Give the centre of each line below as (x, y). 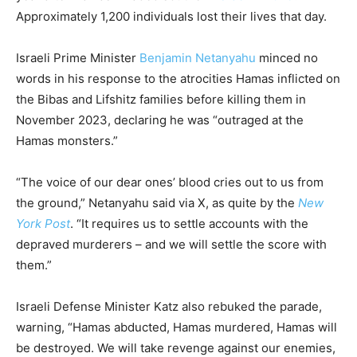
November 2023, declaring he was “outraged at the (160, 120)
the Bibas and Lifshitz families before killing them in (161, 100)
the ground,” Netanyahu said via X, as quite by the (157, 203)
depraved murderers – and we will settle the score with (171, 245)
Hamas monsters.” (67, 141)
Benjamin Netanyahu (196, 58)
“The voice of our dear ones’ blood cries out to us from (170, 182)
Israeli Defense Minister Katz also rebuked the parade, (169, 307)
